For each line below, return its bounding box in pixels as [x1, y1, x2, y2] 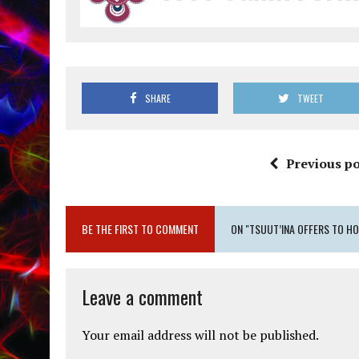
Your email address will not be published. [82, 326, 319, 345]
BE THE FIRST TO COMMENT [82, 220, 199, 238]
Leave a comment [82, 282, 203, 312]
